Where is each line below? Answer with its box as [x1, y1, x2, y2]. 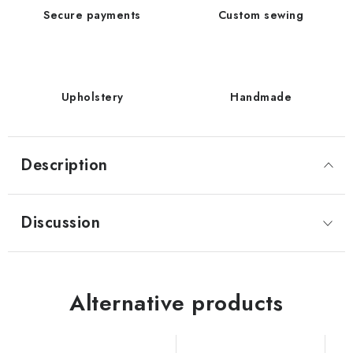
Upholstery [61, 89, 124, 105]
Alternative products [69, 287, 283, 319]
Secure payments [43, 7, 141, 23]
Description [20, 154, 108, 176]
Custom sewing [217, 7, 304, 23]
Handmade [230, 89, 292, 105]
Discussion [20, 211, 100, 234]
